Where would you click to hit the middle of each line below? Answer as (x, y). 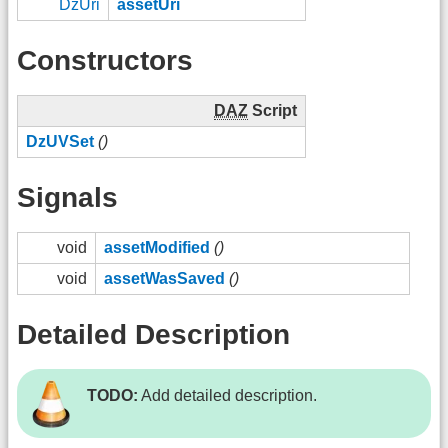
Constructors (105, 60)
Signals (67, 197)
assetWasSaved (164, 279)
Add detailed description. (227, 396)
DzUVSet (60, 142)
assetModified (157, 248)
